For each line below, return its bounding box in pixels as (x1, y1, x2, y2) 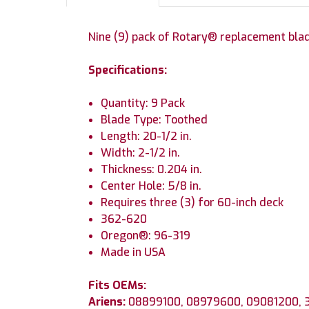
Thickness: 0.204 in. (101, 161, 203, 177)
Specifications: (88, 62, 167, 77)
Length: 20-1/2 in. (101, 128, 192, 143)
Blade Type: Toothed (101, 112, 208, 127)
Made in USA (101, 244, 166, 259)
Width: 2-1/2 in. (101, 145, 181, 160)
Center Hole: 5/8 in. (101, 178, 202, 193)
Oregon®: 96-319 (101, 228, 191, 243)
